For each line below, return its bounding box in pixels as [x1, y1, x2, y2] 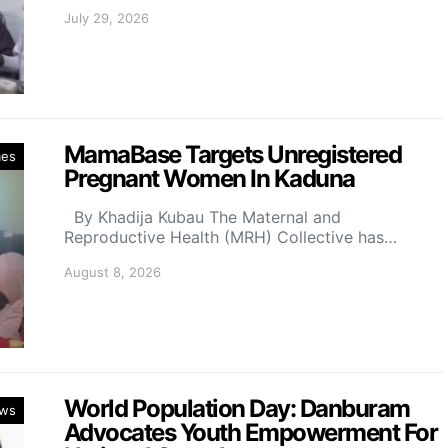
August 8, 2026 [64, 264, 161, 281]
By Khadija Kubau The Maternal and [64, 207, 341, 228]
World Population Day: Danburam [64, 394, 410, 424]
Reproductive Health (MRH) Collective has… [64, 227, 397, 248]
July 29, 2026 [64, 10, 149, 27]
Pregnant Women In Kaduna [64, 164, 355, 194]
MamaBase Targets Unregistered [64, 140, 402, 170]
